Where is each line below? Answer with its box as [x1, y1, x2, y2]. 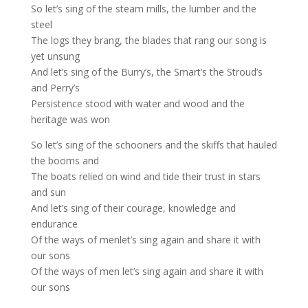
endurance [30, 217, 78, 230]
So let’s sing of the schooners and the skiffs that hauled [30, 138, 277, 151]
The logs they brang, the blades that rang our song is [30, 34, 267, 47]
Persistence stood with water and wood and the [30, 97, 245, 110]
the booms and [30, 154, 99, 167]
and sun [30, 186, 66, 199]
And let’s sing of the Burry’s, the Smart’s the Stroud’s [30, 65, 263, 78]
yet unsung [30, 49, 80, 63]
